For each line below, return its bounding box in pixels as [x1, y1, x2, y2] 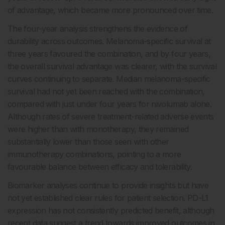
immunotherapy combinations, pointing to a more [8, 149, 181, 160]
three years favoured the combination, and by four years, [8, 49, 211, 59]
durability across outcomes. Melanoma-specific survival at [8, 36, 211, 47]
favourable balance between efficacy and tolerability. [8, 162, 192, 172]
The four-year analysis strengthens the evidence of [8, 24, 187, 34]
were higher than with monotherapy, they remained [8, 124, 189, 135]
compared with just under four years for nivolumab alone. [8, 99, 212, 109]
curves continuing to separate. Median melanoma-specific [8, 74, 210, 84]
